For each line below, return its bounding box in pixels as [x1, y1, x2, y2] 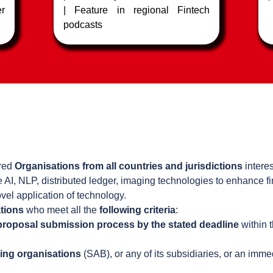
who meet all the [24, 205, 99, 215]
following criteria [99, 205, 175, 215]
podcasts [63, 19, 102, 30]
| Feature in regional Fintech [63, 5, 210, 15]
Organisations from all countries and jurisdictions [15, 161, 243, 171]
